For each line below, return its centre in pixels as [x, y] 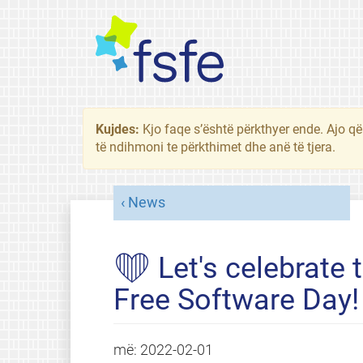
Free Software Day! [236, 299]
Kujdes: [119, 129]
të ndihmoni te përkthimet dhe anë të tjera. [216, 147]
